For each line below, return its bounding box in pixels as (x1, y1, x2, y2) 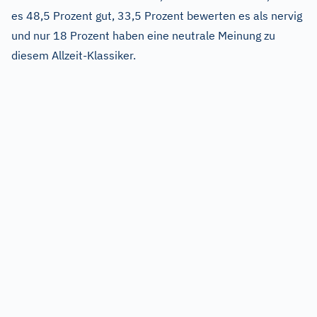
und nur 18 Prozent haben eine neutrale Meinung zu (11, 28, 275, 42)
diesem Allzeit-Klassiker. (11, 47, 136, 62)
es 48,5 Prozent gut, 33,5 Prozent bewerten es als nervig (11, 8, 302, 23)
